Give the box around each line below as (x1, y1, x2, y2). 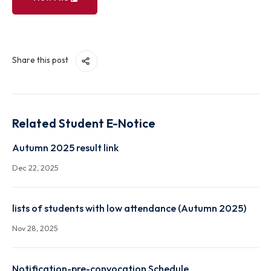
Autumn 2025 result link (13, 188, 132, 201)
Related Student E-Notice (13, 158, 173, 176)
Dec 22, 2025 (13, 211, 65, 222)
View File (34, 21, 79, 34)
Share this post (13, 91, 78, 103)
